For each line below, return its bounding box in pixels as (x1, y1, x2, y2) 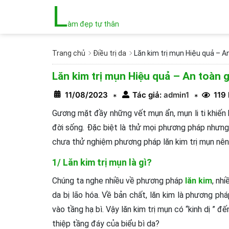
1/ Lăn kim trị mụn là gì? (52, 157, 152, 168)
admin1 (162, 90, 189, 100)
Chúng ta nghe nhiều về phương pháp (52, 176, 186, 186)
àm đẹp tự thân (67, 20, 119, 28)
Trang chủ (52, 49, 85, 57)
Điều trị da (93, 49, 126, 57)
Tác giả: (132, 90, 162, 100)
